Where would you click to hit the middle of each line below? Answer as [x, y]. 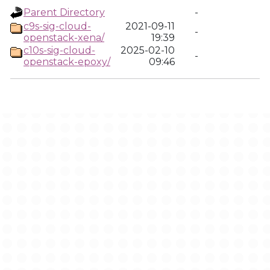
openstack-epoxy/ [67, 62]
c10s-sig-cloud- [59, 50]
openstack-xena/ [64, 38]
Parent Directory [64, 12]
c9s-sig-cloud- [57, 26]
